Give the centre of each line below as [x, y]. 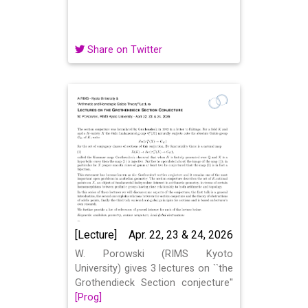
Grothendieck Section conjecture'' [154, 283]
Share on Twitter [123, 50]
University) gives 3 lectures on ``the [154, 268]
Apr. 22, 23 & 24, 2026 [181, 235]
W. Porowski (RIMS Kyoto [154, 254]
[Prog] [88, 297]
